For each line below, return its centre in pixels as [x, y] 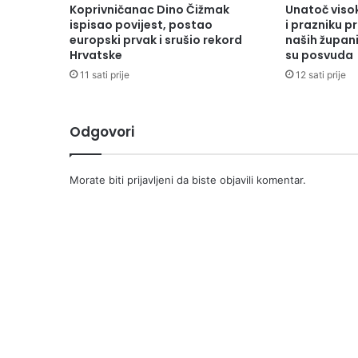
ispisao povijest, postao [141, 25]
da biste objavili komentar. [240, 180]
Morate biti [98, 180]
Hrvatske [96, 56]
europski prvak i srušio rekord [156, 40]
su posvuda [319, 56]
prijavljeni [150, 180]
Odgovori [102, 132]
